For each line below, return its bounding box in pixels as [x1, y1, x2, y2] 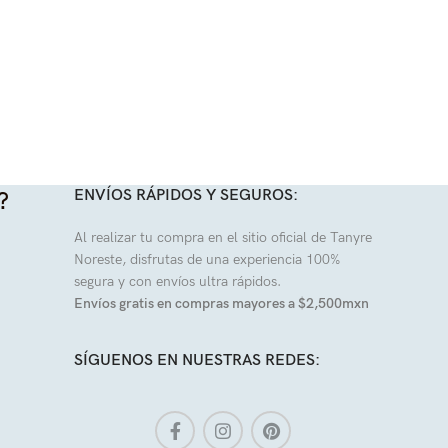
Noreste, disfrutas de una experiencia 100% [74, 251, 340, 268]
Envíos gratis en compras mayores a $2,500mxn [74, 295, 369, 312]
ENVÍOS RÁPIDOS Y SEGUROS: [74, 186, 298, 205]
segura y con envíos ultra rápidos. [74, 273, 281, 290]
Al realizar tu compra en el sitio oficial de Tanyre [74, 229, 372, 246]
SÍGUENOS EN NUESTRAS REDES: [74, 351, 320, 370]
